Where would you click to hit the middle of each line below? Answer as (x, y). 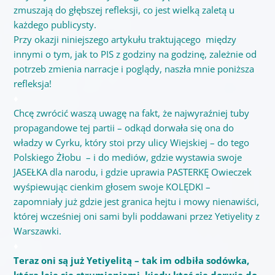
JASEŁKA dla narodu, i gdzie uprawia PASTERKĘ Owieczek (134, 172)
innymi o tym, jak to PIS (64, 54)
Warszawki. (37, 230)
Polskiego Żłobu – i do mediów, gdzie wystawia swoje (127, 157)
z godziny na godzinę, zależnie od (186, 54)
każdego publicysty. (55, 24)
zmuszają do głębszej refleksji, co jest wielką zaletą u (124, 10)
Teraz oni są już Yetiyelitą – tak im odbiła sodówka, (131, 260)
